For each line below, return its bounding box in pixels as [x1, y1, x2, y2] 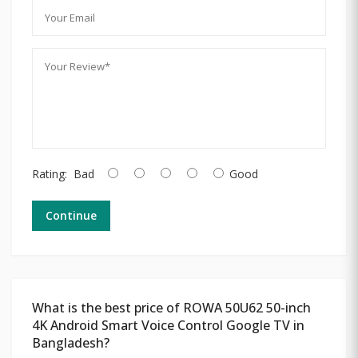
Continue [46, 207, 97, 223]
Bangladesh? [32, 333, 109, 352]
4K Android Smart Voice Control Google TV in [32, 316, 304, 334]
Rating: [32, 165, 67, 181]
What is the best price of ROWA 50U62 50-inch [32, 298, 311, 316]
